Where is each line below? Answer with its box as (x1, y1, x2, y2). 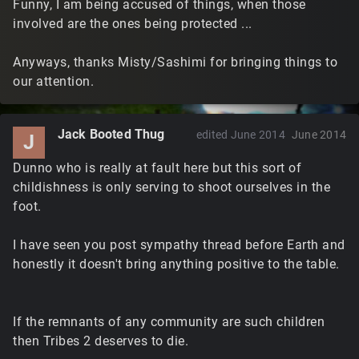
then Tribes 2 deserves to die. (13, 333, 188, 349)
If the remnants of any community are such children (13, 314, 325, 329)
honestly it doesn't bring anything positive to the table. (13, 256, 340, 272)
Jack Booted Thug (58, 127, 165, 142)
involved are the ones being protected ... (13, 16, 252, 31)
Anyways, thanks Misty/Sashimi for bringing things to (13, 54, 337, 70)
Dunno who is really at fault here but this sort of (13, 160, 301, 175)
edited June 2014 (196, 128, 285, 141)
